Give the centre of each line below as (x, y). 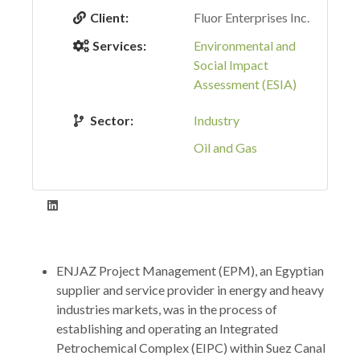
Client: (109, 17)
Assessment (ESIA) (245, 84)
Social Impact (231, 65)
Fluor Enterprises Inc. (252, 17)
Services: (118, 45)
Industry (217, 120)
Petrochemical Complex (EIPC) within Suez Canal (191, 348)
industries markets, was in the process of (167, 309)
